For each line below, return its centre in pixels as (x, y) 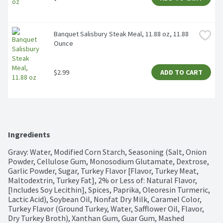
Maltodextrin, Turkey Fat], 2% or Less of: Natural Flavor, (103, 180)
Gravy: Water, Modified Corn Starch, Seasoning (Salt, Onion (107, 152)
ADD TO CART (181, 72)
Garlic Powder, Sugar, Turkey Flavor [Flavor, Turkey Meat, (103, 171)
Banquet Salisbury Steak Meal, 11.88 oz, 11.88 (121, 34)
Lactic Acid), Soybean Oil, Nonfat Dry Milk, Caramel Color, (105, 199)
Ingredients (29, 135)
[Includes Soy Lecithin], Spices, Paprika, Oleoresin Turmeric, (109, 190)
